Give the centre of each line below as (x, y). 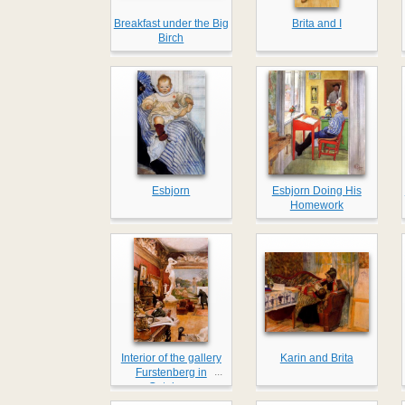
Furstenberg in (171, 373)
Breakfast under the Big (171, 24)
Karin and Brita (316, 358)
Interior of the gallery (171, 358)
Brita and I (316, 24)
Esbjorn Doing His (316, 191)
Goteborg (171, 387)
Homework (316, 206)
